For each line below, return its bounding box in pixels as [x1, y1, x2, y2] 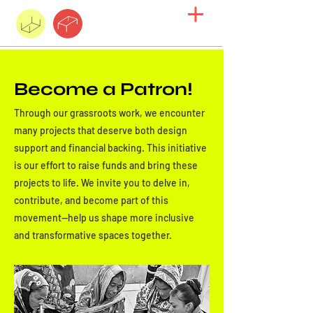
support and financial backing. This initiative [14, 142, 207, 154]
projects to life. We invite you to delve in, [14, 177, 190, 189]
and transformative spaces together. [14, 229, 172, 241]
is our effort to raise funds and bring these [14, 159, 198, 171]
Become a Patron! [14, 78, 193, 100]
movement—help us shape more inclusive [14, 212, 194, 224]
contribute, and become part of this [14, 194, 168, 206]
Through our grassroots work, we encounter [14, 107, 205, 119]
